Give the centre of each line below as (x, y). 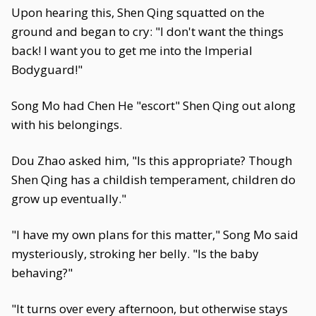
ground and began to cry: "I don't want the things (147, 31)
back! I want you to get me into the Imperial (132, 50)
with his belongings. (67, 124)
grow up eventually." (69, 199)
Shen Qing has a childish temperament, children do (153, 180)
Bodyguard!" (47, 69)
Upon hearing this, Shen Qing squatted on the (138, 12)
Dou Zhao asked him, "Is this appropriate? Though (152, 160)
